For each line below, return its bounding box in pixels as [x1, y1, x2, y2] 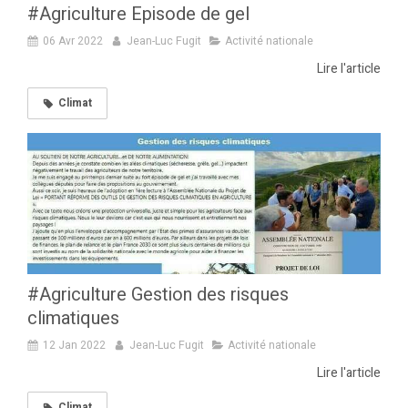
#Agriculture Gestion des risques [27, 281, 289, 309]
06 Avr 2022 [43, 33, 103, 50]
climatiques [27, 305, 119, 332]
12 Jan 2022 [43, 337, 106, 354]
